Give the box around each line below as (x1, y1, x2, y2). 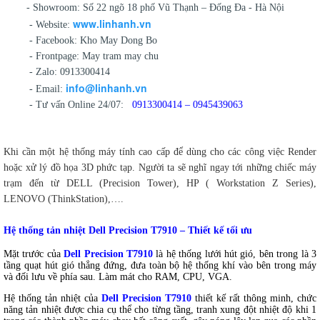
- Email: (4, 84, 66, 95)
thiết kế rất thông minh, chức (195, 293, 316, 304)
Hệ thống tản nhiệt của (4, 293, 101, 304)
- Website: (4, 19, 73, 31)
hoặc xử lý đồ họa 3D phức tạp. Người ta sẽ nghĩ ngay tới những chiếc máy (4, 162, 316, 174)
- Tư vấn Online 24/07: (4, 99, 132, 111)
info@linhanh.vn (66, 81, 147, 96)
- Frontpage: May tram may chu (4, 51, 159, 62)
